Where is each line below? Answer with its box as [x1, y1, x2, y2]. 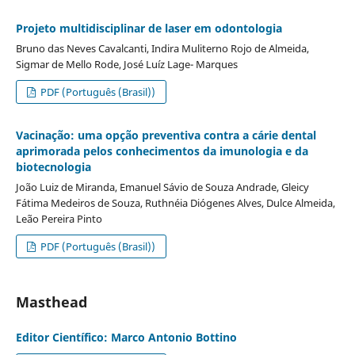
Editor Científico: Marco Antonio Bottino [15, 329, 237, 345]
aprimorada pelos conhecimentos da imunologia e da [15, 143, 308, 158]
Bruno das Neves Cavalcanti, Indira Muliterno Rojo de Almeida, [15, 40, 309, 55]
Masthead [15, 292, 87, 311]
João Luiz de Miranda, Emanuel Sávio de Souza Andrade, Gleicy [15, 179, 309, 194]
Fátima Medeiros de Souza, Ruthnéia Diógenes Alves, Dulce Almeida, [15, 195, 335, 210]
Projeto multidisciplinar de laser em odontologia [15, 20, 282, 36]
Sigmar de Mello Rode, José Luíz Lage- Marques [15, 56, 238, 71]
